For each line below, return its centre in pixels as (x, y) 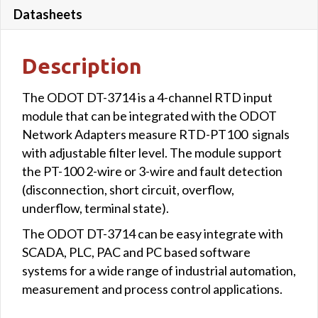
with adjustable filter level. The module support (152, 152)
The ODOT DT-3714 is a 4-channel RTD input (147, 97)
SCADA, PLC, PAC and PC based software (136, 252)
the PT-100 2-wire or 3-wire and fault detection (152, 171)
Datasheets (48, 14)
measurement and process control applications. (152, 289)
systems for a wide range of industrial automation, (159, 270)
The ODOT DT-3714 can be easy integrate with (153, 233)
